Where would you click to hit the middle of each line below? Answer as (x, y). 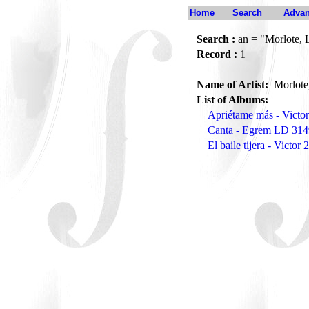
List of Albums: (232, 100)
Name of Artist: (234, 84)
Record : (217, 54)
